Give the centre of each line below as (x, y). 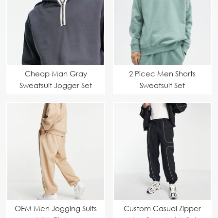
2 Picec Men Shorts (162, 73)
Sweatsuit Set (162, 85)
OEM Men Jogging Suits (56, 208)
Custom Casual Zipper (162, 208)
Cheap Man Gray (56, 73)
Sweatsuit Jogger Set (56, 85)
